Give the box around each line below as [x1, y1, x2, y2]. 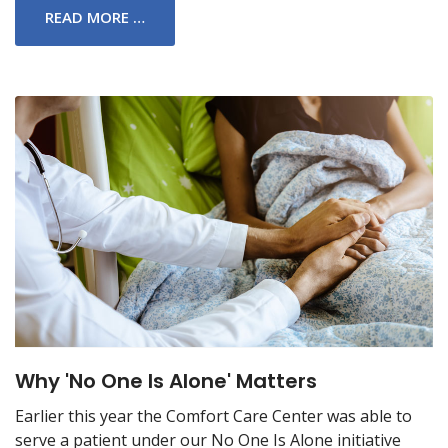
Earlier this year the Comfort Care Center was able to [15, 404, 412, 427]
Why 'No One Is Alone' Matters [15, 366, 317, 395]
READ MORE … [45, 6, 145, 27]
